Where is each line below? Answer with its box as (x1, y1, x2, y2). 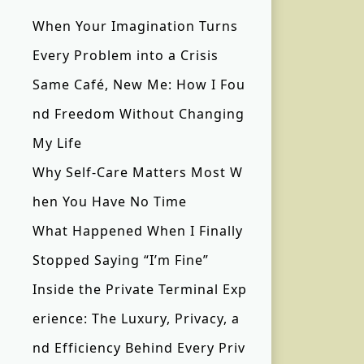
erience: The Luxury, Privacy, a (32, 310, 240, 328)
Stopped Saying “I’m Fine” (32, 251, 209, 270)
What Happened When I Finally (32, 222, 243, 240)
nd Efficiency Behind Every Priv (32, 339, 245, 357)
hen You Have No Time (32, 193, 187, 211)
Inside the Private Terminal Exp (32, 280, 247, 299)
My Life (32, 134, 82, 153)
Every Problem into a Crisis (32, 46, 219, 65)
